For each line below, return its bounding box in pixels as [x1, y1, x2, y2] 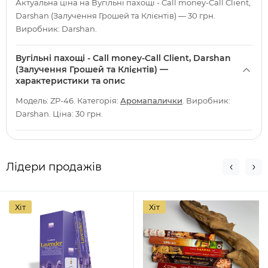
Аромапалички [120, 96, 182, 105]
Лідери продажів [6, 160, 102, 173]
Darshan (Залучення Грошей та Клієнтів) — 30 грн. [16, 11, 215, 20]
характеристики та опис [16, 75, 125, 86]
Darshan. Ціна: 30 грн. [16, 109, 103, 118]
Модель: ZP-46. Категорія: [16, 96, 120, 105]
